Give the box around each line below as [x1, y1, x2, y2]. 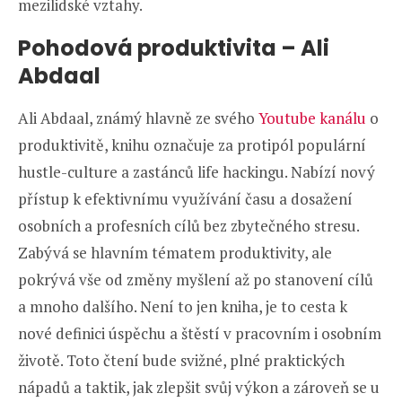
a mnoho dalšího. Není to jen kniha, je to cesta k [18, 295, 347, 317]
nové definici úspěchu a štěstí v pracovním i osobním [18, 322, 381, 344]
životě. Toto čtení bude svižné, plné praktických [18, 349, 345, 371]
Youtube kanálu [258, 107, 366, 128]
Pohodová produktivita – [18, 32, 301, 63]
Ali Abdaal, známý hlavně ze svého [18, 107, 258, 128]
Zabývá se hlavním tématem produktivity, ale [18, 241, 332, 263]
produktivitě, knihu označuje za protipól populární [18, 134, 366, 155]
